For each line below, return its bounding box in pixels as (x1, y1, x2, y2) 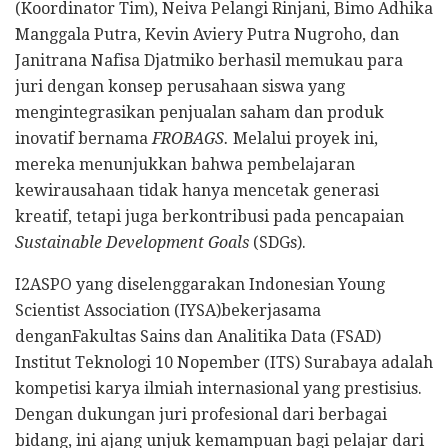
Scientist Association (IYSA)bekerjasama (15, 300, 321, 320)
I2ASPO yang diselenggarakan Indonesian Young (15, 274, 385, 294)
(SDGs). (249, 232, 306, 252)
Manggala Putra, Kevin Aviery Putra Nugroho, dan (15, 24, 399, 44)
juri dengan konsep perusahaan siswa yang (15, 76, 345, 96)
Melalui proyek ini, (229, 128, 378, 148)
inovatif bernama (15, 128, 152, 148)
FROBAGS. (152, 128, 229, 148)
